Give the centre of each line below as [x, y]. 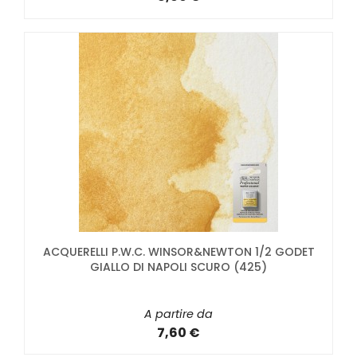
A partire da [178, 314]
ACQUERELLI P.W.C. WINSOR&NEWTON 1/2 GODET [178, 251]
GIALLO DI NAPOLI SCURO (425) [178, 267]
